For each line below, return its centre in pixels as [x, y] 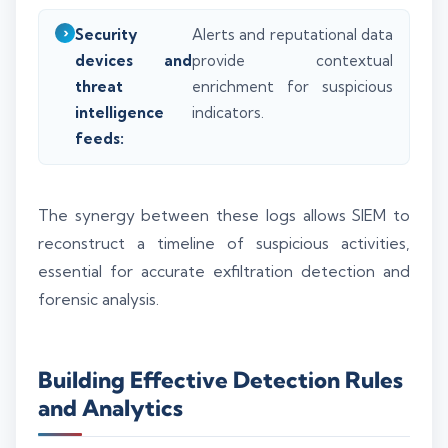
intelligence [119, 112]
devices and [133, 60]
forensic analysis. [98, 300]
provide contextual [292, 60]
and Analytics [110, 408]
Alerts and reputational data [292, 34]
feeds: [99, 138]
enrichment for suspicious [292, 86]
